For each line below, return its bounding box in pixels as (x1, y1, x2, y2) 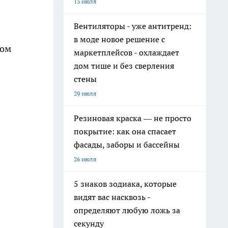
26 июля (74, 155, 96, 163)
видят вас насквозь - (74, 192, 151, 202)
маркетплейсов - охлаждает (74, 47, 179, 58)
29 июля (74, 90, 96, 97)
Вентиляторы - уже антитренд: (74, 21, 191, 31)
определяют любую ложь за (74, 205, 180, 215)
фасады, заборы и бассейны (74, 139, 180, 150)
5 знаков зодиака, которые (74, 179, 177, 189)
